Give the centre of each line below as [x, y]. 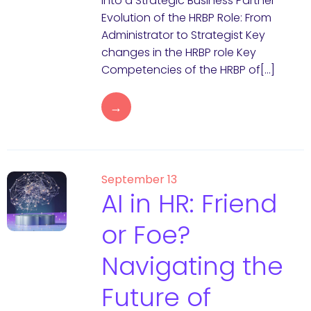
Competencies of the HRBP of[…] [188, 70]
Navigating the [192, 266]
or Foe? [145, 235]
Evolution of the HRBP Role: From [186, 18]
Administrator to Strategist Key [183, 35]
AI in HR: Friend [189, 204]
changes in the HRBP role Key [178, 52]
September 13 [139, 179]
